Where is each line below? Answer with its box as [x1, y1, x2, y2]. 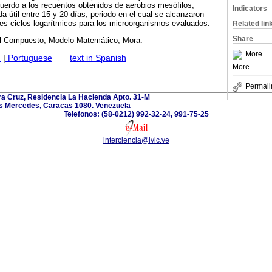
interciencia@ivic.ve [103, 135, 169, 144]
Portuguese [5, 53, 52, 63]
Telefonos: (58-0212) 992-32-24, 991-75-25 [63, 109, 209, 118]
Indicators [233, 4, 267, 13]
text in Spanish [70, 53, 126, 63]
